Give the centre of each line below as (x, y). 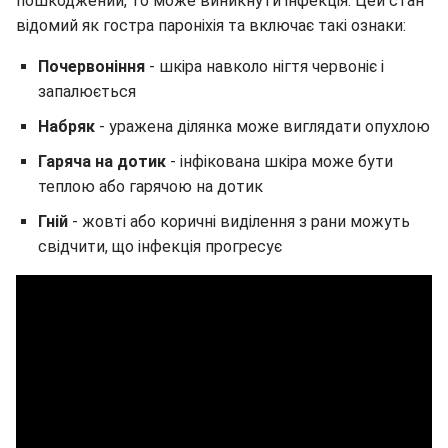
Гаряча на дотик (104, 162)
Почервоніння (93, 67)
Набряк (68, 127)
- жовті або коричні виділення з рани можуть (241, 222)
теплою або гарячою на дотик (150, 187)
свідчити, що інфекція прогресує (160, 247)
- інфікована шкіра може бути (281, 162)
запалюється (87, 92)
